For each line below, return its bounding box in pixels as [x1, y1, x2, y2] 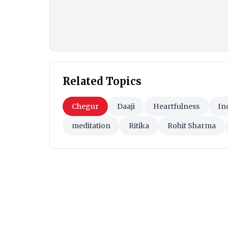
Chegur [72, 102, 99, 111]
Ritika [129, 121, 149, 131]
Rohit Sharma [167, 121, 216, 131]
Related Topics [63, 75, 141, 88]
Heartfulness [153, 102, 199, 111]
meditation [72, 121, 110, 131]
